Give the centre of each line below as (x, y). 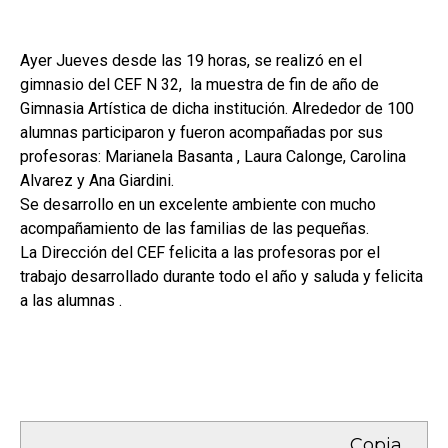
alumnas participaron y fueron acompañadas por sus (201, 132)
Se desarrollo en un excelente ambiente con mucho (198, 204)
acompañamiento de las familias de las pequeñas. (194, 228)
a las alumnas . (71, 300)
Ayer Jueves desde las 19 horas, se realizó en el (191, 60)
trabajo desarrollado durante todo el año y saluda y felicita (221, 276)
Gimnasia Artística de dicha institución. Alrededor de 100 (217, 108)
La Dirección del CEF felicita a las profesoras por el (200, 252)
